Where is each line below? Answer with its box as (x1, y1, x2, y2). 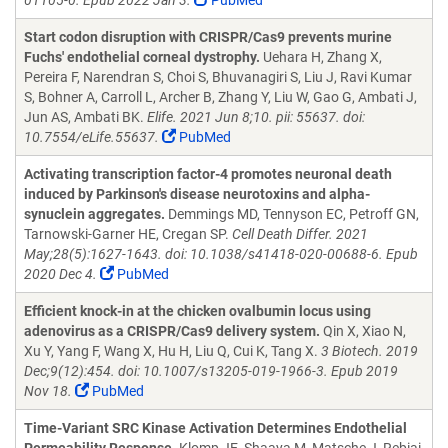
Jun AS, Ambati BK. (24, 109, 147, 125)
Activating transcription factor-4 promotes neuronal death (24, 166, 392, 182)
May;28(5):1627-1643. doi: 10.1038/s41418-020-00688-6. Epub (24, 246, 418, 262)
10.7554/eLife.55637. (24, 129, 159, 145)
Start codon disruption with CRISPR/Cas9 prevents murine (24, 29, 392, 45)
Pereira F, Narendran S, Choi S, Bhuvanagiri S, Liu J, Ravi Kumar (24, 69, 412, 85)
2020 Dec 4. (24, 266, 97, 282)
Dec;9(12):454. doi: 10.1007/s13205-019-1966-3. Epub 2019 (24, 363, 398, 379)
